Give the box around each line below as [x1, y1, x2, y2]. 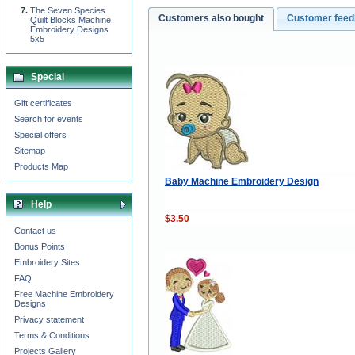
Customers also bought [158, 13, 265, 25]
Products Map [14, 162, 68, 171]
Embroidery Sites [14, 258, 80, 267]
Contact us [14, 226, 56, 235]
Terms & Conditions [14, 330, 90, 340]
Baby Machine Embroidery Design [164, 175, 319, 187]
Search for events [14, 114, 83, 124]
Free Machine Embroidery [14, 289, 114, 299]
